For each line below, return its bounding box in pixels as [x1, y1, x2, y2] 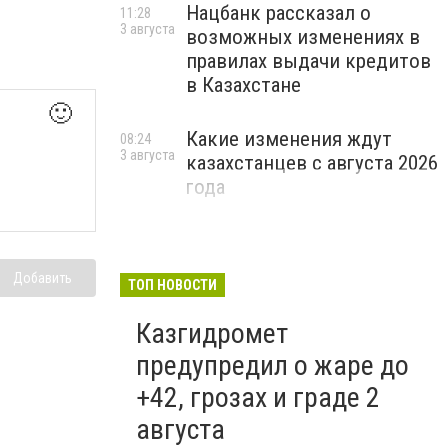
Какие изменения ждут [186, 127, 392, 151]
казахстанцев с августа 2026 [186, 151, 438, 175]
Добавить [13, 269, 72, 286]
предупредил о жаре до [136, 349, 409, 382]
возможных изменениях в [186, 25, 420, 49]
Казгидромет [136, 317, 288, 350]
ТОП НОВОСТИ [128, 277, 217, 293]
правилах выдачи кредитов [186, 49, 431, 73]
